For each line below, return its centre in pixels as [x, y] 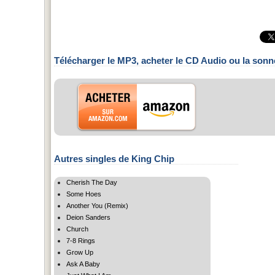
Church [77, 229]
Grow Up [80, 252]
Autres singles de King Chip [114, 158]
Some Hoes [84, 194]
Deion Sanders [88, 217]
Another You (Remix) [97, 205]
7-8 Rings [81, 240]
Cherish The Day [92, 182]
